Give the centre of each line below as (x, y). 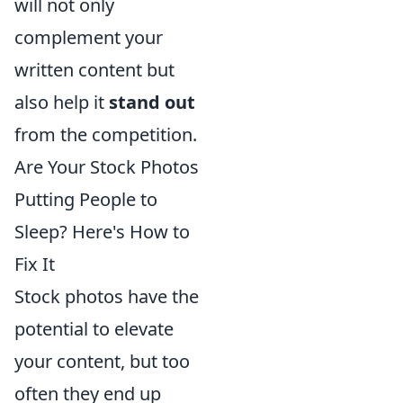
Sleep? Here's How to (102, 232)
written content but (94, 70)
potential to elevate (94, 329)
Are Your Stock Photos (107, 167)
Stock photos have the (107, 297)
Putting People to (86, 200)
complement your (89, 38)
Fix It (35, 264)
